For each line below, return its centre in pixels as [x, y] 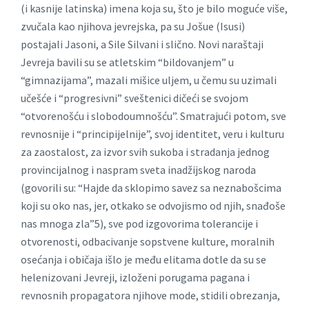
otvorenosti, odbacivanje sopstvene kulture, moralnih [148, 242]
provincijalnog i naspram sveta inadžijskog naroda [138, 170]
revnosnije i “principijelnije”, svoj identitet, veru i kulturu [152, 134]
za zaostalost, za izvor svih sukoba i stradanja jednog [145, 152]
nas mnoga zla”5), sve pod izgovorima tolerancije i [139, 224]
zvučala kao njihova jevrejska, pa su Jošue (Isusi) [133, 27]
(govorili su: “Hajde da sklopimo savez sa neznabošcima [151, 188]
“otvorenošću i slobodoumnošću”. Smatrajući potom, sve [153, 116]
